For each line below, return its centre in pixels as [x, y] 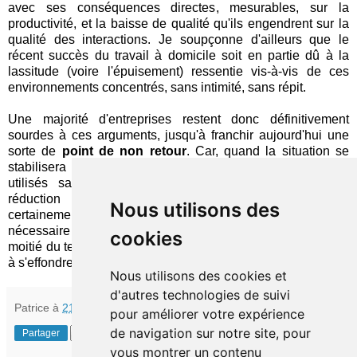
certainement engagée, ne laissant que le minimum [178, 215]
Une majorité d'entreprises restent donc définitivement [178, 120]
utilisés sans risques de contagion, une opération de [178, 183]
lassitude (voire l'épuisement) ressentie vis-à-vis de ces [178, 72]
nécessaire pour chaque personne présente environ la [178, 231]
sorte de [35, 151]
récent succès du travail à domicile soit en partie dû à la [178, 56]
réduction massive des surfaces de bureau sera [178, 199]
